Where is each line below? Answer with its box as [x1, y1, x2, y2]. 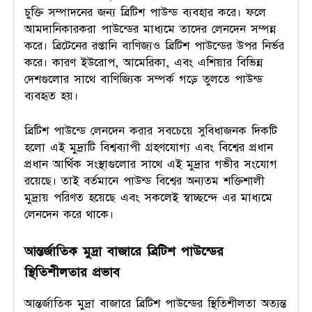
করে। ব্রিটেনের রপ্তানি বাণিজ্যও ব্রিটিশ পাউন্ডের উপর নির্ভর [24, 38, 284, 54]
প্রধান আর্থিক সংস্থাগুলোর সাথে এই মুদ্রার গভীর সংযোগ [24, 156, 277, 172]
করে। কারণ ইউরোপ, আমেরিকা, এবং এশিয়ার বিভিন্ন [24, 54, 263, 70]
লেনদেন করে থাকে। [24, 206, 114, 222]
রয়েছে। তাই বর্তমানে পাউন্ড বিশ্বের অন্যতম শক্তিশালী [24, 173, 265, 189]
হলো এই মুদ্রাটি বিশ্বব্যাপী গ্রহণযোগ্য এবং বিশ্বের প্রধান [24, 139, 273, 155]
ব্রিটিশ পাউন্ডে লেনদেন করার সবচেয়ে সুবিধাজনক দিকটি [24, 123, 277, 139]
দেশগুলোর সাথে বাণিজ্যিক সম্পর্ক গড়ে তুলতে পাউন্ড [24, 71, 263, 87]
